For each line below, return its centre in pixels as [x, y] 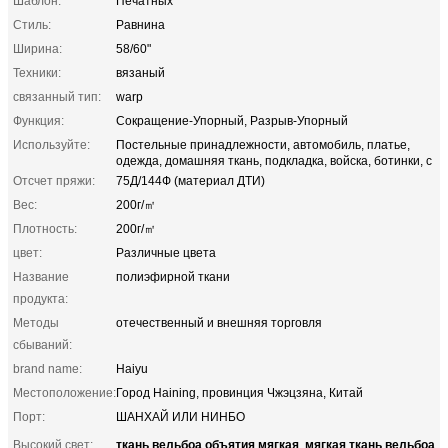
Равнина [140, 24]
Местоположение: [64, 392]
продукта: [40, 298]
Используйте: [51, 144]
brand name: [47, 368]
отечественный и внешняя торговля [219, 322]
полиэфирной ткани [173, 276]
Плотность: [45, 228]
